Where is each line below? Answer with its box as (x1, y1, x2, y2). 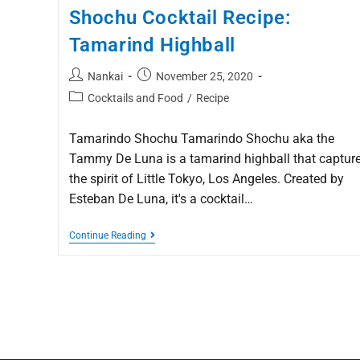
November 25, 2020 (155, 70, 253, 84)
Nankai (87, 70, 123, 84)
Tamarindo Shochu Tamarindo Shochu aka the (68, 131, 334, 147)
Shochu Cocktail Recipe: (68, 6, 292, 30)
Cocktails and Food (87, 92, 183, 105)
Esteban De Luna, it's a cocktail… (68, 191, 253, 207)
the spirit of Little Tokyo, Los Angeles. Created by (68, 171, 344, 187)
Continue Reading (68, 230, 146, 242)
